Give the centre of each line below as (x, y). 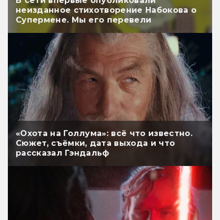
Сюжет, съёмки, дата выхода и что (96, 143)
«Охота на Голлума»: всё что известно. (104, 134)
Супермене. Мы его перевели (84, 20)
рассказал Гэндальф (63, 153)
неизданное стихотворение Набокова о (106, 10)
